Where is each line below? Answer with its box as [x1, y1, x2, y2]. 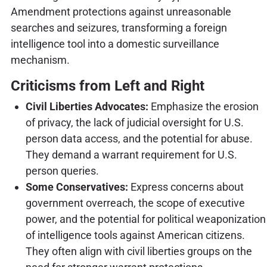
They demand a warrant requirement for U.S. [25, 148, 237, 162]
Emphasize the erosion [148, 100, 259, 113]
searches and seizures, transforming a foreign [10, 21, 227, 34]
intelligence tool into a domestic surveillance [10, 37, 219, 50]
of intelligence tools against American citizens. [25, 229, 245, 242]
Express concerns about [128, 181, 244, 194]
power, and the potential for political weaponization [25, 213, 266, 226]
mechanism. [10, 53, 70, 66]
